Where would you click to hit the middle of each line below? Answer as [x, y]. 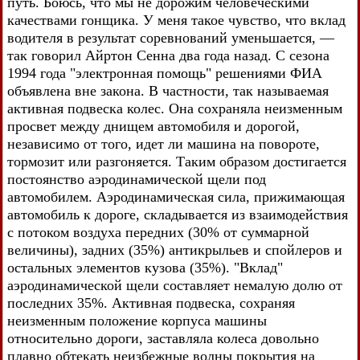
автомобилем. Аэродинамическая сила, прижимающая [176, 196]
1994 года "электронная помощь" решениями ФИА [165, 73]
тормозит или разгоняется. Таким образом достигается [177, 161]
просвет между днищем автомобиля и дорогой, [153, 126]
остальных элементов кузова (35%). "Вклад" [145, 267]
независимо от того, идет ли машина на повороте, [164, 143]
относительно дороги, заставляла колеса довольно [163, 338]
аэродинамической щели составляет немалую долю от [175, 285]
